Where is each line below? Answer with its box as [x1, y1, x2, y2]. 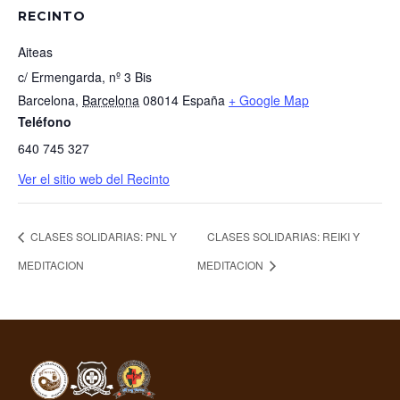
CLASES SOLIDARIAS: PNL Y [28, 228, 177, 244]
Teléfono [18, 112, 71, 130]
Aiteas [18, 43, 53, 61]
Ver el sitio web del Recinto [18, 170, 170, 187]
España [182, 91, 225, 109]
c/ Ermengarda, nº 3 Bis [18, 68, 152, 86]
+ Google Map [229, 91, 309, 109]
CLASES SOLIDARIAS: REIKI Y [207, 228, 361, 244]
